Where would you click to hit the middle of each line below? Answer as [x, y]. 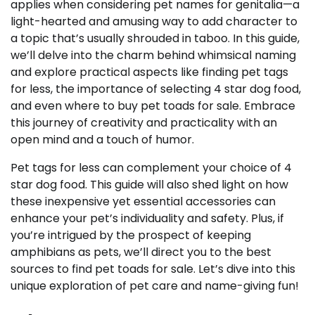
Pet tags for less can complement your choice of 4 [151, 168]
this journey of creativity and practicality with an [144, 123]
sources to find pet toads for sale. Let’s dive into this [153, 269]
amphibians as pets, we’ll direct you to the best [141, 252]
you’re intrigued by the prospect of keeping [131, 235]
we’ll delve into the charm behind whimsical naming [153, 55]
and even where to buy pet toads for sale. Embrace [153, 106]
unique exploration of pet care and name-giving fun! [155, 286]
